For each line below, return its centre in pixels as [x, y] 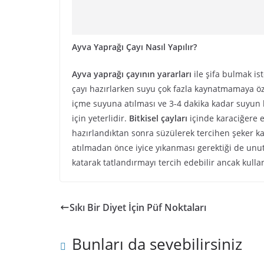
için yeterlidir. [100, 118]
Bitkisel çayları [158, 118]
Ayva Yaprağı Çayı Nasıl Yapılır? [134, 47]
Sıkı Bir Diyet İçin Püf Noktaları [138, 207]
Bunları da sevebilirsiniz [157, 244]
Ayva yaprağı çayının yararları [132, 74]
